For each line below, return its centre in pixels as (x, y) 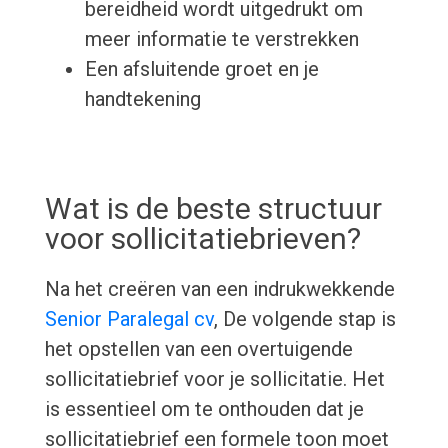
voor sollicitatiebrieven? (202, 239)
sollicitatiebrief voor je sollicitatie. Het (214, 379)
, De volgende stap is (304, 319)
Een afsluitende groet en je (201, 69)
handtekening (142, 99)
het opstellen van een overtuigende (198, 349)
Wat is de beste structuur (213, 209)
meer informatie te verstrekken (221, 39)
